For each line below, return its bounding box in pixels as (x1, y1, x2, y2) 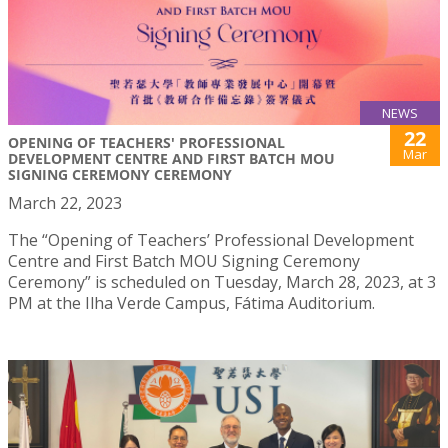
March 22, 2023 (8, 191, 122, 214)
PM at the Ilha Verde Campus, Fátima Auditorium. (8, 291, 375, 314)
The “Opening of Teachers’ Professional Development (8, 228, 414, 251)
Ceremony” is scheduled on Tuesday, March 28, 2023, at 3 (8, 270, 436, 293)
